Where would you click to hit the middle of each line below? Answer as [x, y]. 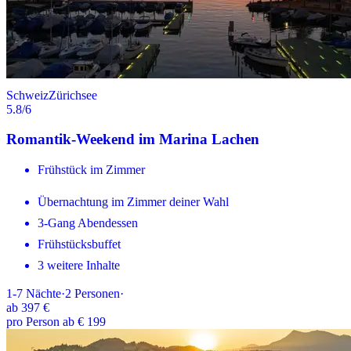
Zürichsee [73, 95]
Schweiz [27, 95]
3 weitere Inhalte [79, 266]
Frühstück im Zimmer [91, 170]
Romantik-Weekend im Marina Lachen [133, 139]
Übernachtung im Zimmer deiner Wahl [133, 202]
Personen [97, 294]
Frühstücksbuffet [79, 244]
